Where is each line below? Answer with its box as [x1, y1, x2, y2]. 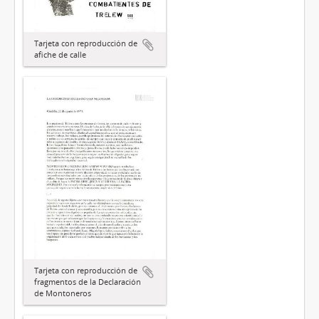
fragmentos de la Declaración [34, 276, 141, 288]
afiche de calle [34, 49, 86, 61]
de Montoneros [34, 288, 91, 299]
